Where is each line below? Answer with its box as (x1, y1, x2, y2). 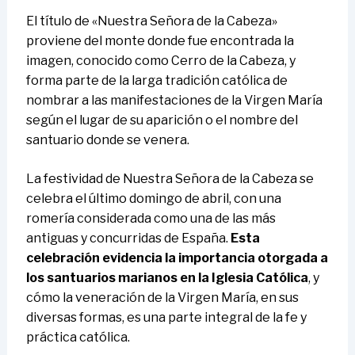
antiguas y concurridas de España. (25, 231, 231, 246)
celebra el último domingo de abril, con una (25, 191, 281, 207)
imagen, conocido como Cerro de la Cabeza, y (25, 53, 296, 69)
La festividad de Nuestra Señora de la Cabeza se (25, 171, 314, 187)
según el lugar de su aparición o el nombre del (25, 113, 298, 128)
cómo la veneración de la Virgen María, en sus (25, 290, 299, 306)
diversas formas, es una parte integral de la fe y (25, 310, 307, 326)
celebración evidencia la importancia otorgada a (25, 250, 328, 266)
